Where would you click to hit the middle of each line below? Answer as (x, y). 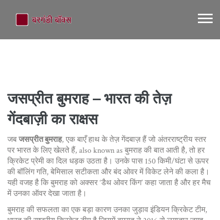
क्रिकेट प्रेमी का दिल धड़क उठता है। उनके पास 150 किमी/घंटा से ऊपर (108, 161)
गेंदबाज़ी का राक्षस (53, 119)
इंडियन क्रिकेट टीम (178, 210)
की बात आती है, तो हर (173, 151)
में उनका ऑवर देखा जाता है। (47, 194)
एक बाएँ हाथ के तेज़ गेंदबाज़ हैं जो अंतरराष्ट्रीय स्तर (136, 140)
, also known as (100, 151)
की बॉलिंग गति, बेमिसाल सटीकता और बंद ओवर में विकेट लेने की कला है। (109, 172)
